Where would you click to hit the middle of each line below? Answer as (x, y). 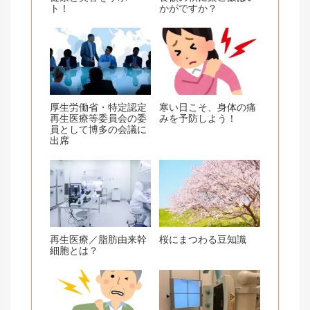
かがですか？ (189, 8)
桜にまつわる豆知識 (203, 239)
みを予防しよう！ (198, 118)
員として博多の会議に (99, 129)
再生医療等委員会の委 (99, 118)
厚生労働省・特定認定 (99, 107)
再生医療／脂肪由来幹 (99, 239)
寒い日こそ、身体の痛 (208, 107)
